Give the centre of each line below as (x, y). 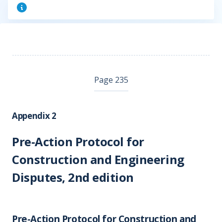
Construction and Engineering (98, 159)
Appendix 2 (34, 116)
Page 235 (111, 80)
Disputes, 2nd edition (73, 177)
